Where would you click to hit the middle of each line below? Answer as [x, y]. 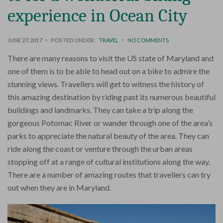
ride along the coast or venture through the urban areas [100, 149]
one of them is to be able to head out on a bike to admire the [109, 71]
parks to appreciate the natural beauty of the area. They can [108, 136]
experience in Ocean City [97, 16]
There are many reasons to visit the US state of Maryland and [111, 58]
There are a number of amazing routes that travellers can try [109, 175]
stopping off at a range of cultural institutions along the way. [109, 162]
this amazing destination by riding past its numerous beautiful [111, 97]
